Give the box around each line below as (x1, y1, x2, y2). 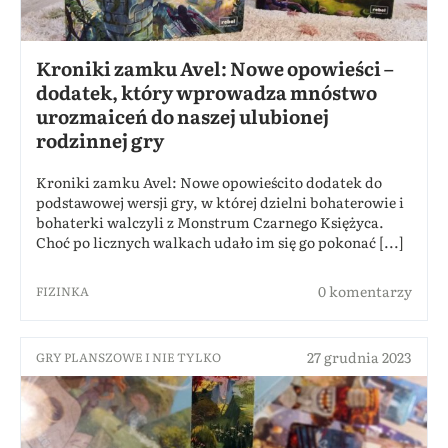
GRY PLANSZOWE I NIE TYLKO (36, 348, 221, 367)
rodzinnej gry (36, 126, 164, 155)
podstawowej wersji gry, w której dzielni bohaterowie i (36, 192, 404, 213)
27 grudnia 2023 (307, 347, 412, 368)
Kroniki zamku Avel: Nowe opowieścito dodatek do (36, 172, 382, 193)
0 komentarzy (318, 281, 412, 302)
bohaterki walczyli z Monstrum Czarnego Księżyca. (36, 212, 384, 233)
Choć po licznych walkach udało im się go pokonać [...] (36, 232, 404, 253)
